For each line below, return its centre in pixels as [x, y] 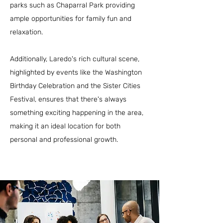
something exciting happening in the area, [77, 113]
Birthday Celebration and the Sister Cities [75, 86]
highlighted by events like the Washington [76, 72]
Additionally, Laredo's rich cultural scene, [75, 59]
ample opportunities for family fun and [71, 19]
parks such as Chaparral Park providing [72, 5]
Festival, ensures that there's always [68, 99]
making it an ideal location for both [65, 126]
